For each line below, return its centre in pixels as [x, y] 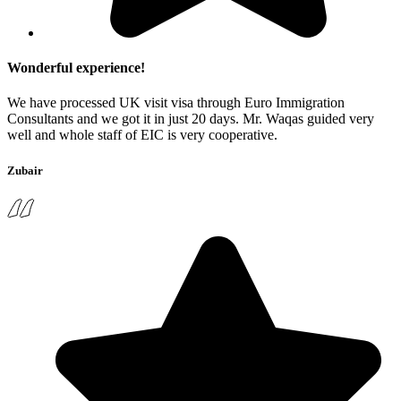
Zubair [25, 170]
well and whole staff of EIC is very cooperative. [142, 135]
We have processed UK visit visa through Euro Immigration [176, 103]
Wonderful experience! [76, 68]
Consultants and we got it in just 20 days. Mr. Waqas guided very [191, 119]
